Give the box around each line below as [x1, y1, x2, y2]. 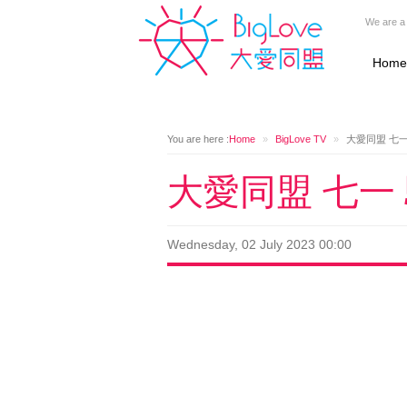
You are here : [167, 134, 229, 144]
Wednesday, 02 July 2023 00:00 [167, 237, 352, 252]
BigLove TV [275, 134, 326, 144]
